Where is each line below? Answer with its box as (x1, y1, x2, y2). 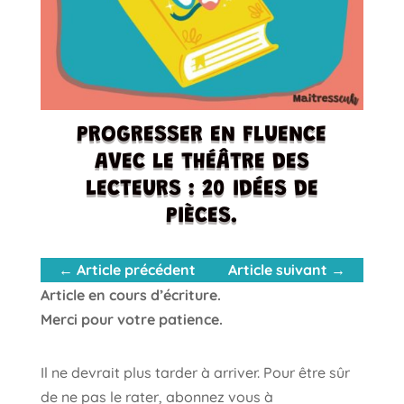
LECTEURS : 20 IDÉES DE (85, 179, 318, 202)
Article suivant (228, 261, 328, 280)
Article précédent (76, 261, 196, 280)
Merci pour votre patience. (40, 310, 223, 329)
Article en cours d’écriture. (40, 286, 221, 305)
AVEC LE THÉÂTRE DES (94, 151, 309, 175)
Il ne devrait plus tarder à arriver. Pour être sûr (40, 363, 350, 382)
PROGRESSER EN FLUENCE (77, 124, 327, 148)
